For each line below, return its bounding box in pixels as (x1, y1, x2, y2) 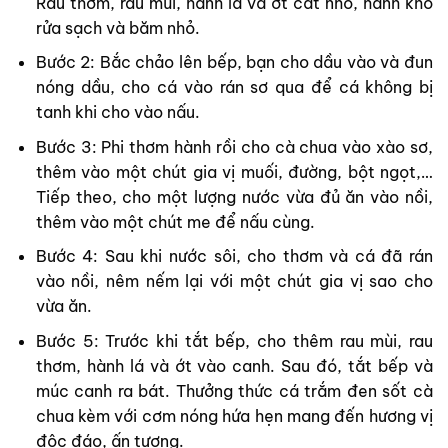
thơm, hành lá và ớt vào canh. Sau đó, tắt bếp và (35, 355, 433, 376)
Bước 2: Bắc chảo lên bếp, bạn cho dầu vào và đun (35, 52, 433, 73)
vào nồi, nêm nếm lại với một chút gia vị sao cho (35, 271, 433, 292)
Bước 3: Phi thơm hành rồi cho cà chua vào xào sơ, (35, 136, 433, 157)
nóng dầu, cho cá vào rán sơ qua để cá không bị (35, 77, 433, 98)
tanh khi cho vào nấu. (35, 102, 200, 123)
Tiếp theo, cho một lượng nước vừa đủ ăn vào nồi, (35, 186, 433, 207)
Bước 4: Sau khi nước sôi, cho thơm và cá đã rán (35, 246, 433, 267)
